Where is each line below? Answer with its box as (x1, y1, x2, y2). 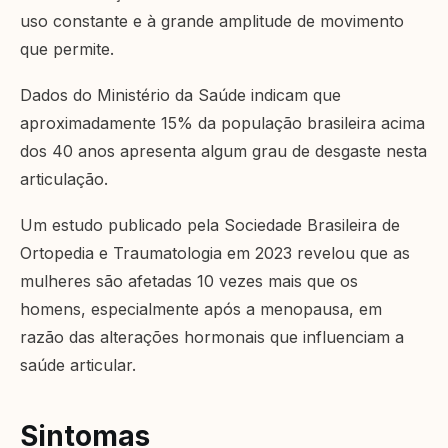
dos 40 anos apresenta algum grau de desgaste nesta (20, 141, 427, 162)
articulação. (20, 169, 108, 190)
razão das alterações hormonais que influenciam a (20, 327, 404, 348)
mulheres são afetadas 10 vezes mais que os (20, 271, 358, 292)
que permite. (20, 39, 114, 60)
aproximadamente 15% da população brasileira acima (20, 113, 425, 134)
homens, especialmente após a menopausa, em (20, 299, 382, 320)
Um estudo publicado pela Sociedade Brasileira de (20, 215, 400, 236)
